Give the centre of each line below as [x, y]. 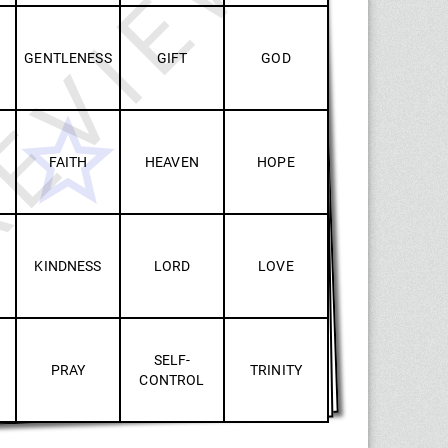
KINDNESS [68, 265]
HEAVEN [172, 161]
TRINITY [276, 369]
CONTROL [172, 379]
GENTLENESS [68, 57]
